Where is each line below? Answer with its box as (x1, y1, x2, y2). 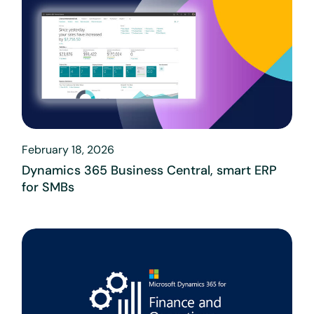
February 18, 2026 (22, 142, 115, 158)
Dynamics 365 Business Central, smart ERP (22, 162, 278, 179)
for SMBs (22, 179, 75, 196)
